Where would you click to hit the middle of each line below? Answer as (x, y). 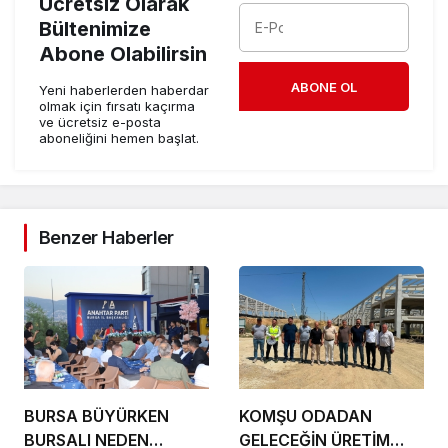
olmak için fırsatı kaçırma (117, 106)
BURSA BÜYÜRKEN (96, 416)
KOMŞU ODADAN (305, 416)
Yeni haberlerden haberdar (124, 90)
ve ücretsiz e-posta (100, 122)
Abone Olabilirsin (123, 54)
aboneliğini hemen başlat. (119, 138)
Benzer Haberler (106, 237)
